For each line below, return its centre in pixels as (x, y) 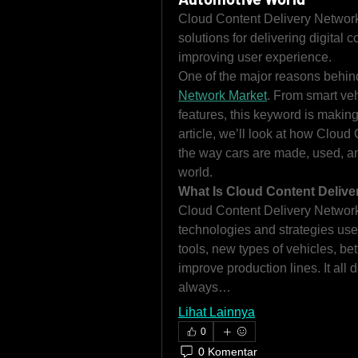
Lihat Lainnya (217, 312)
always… (205, 287)
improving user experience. (255, 57)
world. (195, 172)
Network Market (223, 95)
